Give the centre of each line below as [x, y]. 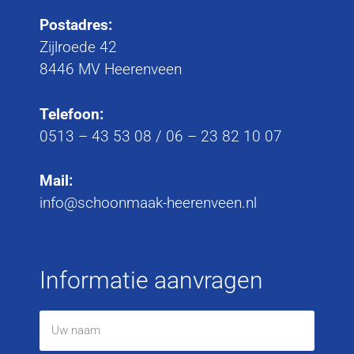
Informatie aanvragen [151, 280]
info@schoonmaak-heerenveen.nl [148, 203]
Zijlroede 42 [78, 47]
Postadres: [76, 25]
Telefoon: [72, 114]
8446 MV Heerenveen [111, 70]
